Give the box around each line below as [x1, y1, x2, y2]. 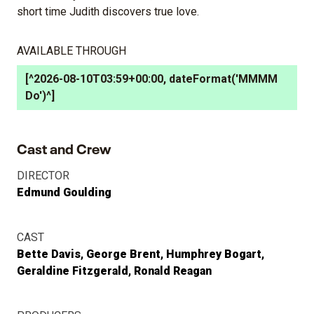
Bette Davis [17, 247, 81, 261]
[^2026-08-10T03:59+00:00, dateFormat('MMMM [25, 71, 278, 86]
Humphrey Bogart [166, 247, 261, 261]
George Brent [86, 247, 161, 261]
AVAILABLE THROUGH [17, 43, 126, 57]
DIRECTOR [17, 168, 69, 182]
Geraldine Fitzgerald [17, 264, 128, 278]
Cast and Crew [17, 136, 111, 158]
